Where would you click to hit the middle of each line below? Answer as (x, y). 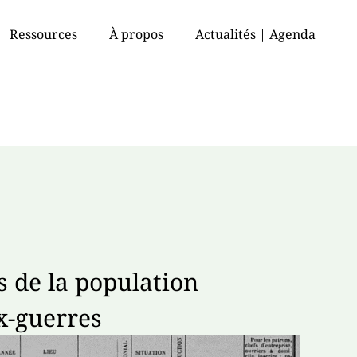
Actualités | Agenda (255, 34)
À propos (136, 34)
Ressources (43, 34)
